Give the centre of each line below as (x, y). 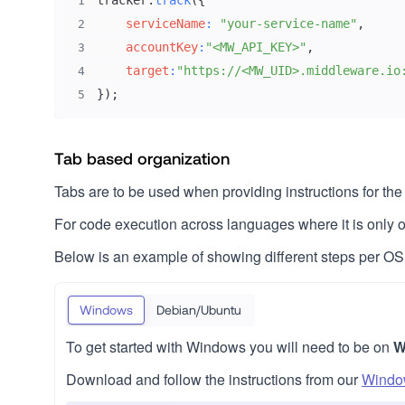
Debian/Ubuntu (199, 310)
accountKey (161, 47)
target (147, 71)
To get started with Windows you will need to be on (230, 347)
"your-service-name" (288, 24)
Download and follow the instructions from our (214, 379)
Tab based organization (142, 158)
